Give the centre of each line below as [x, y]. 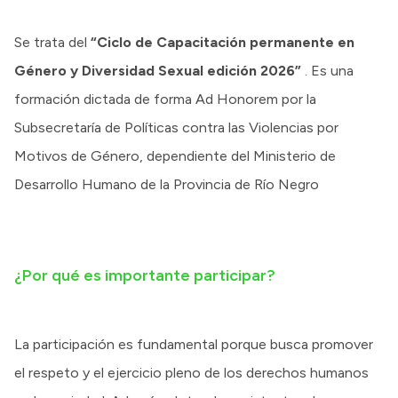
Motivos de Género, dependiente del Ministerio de [175, 156]
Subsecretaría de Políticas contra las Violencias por [176, 127]
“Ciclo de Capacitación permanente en [223, 42]
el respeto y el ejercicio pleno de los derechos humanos [191, 373]
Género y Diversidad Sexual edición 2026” [158, 71]
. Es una [327, 71]
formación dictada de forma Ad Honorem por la [165, 99]
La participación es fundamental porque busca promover [194, 344]
